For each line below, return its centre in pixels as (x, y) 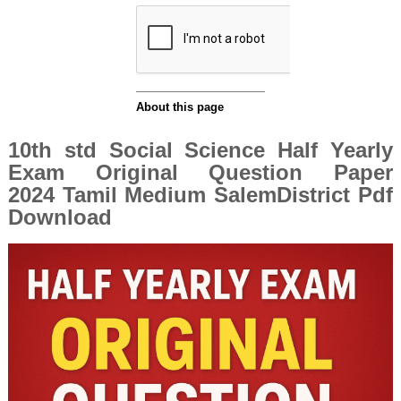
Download (63, 217)
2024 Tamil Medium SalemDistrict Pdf (200, 195)
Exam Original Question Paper (200, 172)
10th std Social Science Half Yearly (200, 150)
